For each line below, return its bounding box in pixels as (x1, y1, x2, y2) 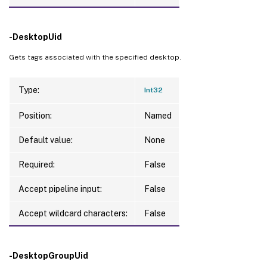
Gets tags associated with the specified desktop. (9, 52, 181, 61)
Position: (18, 110, 52, 120)
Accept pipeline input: (18, 184, 102, 194)
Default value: (18, 135, 73, 145)
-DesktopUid (9, 32, 62, 42)
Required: (18, 159, 55, 169)
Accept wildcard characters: (18, 208, 128, 218)
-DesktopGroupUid (9, 250, 88, 260)
